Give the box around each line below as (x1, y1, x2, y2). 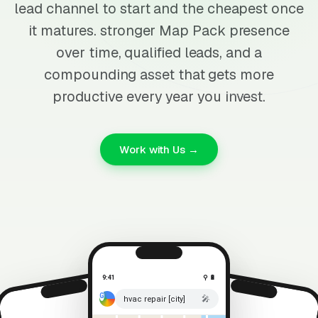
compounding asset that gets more (44, 65, 274, 84)
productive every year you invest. (52, 87, 266, 106)
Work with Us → (119, 143, 199, 156)
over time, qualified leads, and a (56, 43, 262, 62)
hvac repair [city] (124, 294, 185, 304)
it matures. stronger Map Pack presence (28, 21, 290, 40)
